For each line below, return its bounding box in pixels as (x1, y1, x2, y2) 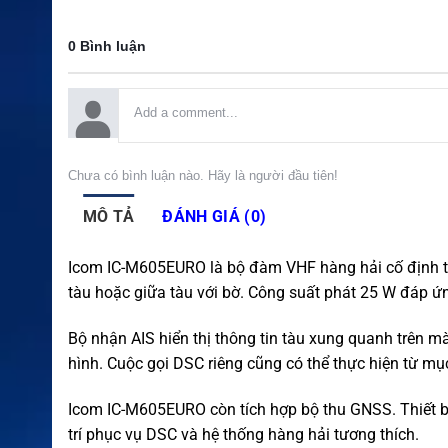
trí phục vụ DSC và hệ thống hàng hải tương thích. (68, 424, 419, 444)
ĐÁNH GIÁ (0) (162, 207, 267, 227)
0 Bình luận (68, 38, 146, 55)
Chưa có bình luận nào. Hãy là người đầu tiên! (68, 168, 338, 184)
